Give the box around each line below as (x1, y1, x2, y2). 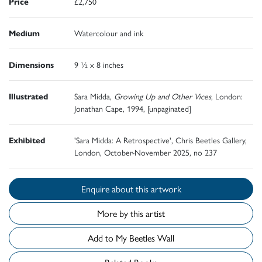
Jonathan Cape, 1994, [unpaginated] (74, 102, 191, 114)
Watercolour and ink (74, 26, 143, 39)
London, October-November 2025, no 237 (74, 146, 217, 158)
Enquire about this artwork (135, 181, 181, 195)
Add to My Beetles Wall (129, 230, 174, 244)
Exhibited (9, 133, 45, 146)
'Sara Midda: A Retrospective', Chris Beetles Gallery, (74, 133, 247, 146)
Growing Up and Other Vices (114, 89, 211, 102)
